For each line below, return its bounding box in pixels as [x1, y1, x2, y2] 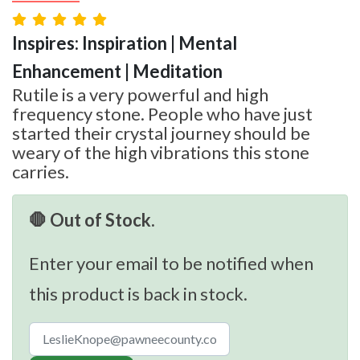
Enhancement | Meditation [12, 59, 223, 82]
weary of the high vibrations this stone [12, 141, 309, 163]
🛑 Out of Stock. [29, 208, 155, 231]
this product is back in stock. [29, 282, 247, 305]
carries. [12, 160, 69, 182]
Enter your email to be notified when [29, 252, 313, 274]
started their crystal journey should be [12, 121, 310, 144]
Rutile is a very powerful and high [12, 83, 268, 105]
